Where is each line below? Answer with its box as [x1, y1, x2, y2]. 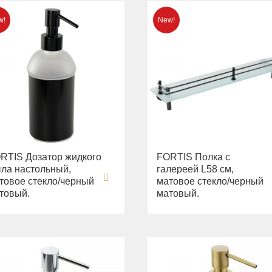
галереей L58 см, [157, 164, 234, 175]
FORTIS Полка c [157, 152, 231, 163]
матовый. [157, 188, 200, 199]
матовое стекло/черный [157, 176, 264, 187]
